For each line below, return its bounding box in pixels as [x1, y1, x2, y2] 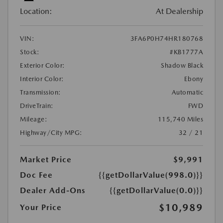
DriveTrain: [20, 102, 54, 110]
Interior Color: [20, 75, 64, 83]
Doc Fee [20, 170, 53, 180]
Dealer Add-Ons [20, 185, 86, 195]
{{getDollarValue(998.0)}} [99, 170, 203, 180]
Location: [20, 6, 52, 16]
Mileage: [20, 115, 47, 123]
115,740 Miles [157, 115, 203, 123]
